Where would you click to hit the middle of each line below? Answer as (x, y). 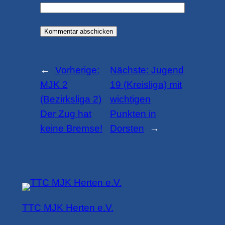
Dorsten (127, 129)
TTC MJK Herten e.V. (68, 208)
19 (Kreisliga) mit (146, 85)
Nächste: (130, 70)
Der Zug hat (66, 114)
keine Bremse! (71, 129)
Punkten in (133, 114)
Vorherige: (77, 70)
